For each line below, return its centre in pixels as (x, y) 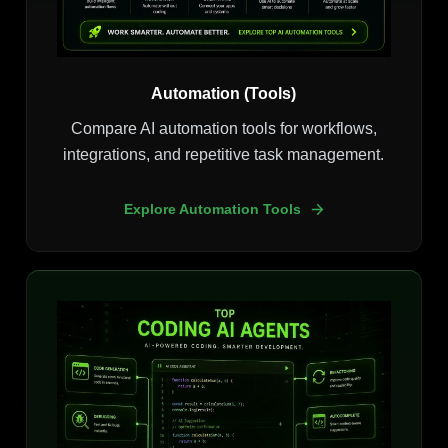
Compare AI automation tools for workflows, (223, 129)
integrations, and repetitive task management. (224, 155)
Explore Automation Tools (212, 209)
